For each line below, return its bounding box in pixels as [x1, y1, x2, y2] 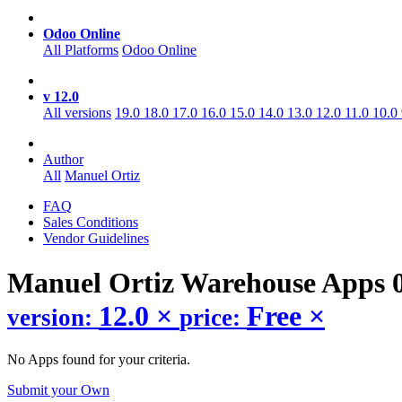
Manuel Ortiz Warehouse [7, 266, 321, 299]
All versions [43, 105, 111, 121]
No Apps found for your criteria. [7, 352, 190, 368]
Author [43, 152, 83, 168]
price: [179, 303, 247, 331]
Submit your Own [7, 382, 109, 398]
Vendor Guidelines [43, 231, 149, 247]
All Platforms [43, 42, 118, 58]
